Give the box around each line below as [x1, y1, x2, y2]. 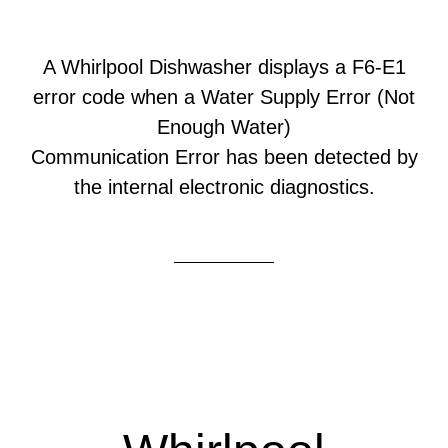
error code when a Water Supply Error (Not [33, 86, 415, 108]
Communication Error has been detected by [30, 146, 418, 168]
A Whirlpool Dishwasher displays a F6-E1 [42, 56, 406, 78]
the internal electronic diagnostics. [73, 176, 375, 198]
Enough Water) [157, 116, 291, 138]
